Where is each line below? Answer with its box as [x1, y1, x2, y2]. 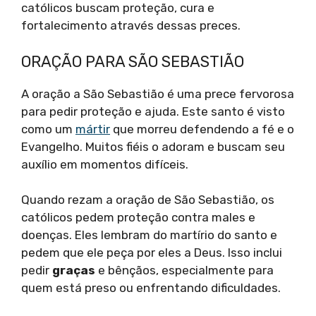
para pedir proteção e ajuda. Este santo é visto [21, 104, 285, 119]
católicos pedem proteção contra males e [21, 210, 255, 224]
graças [52, 263, 95, 277]
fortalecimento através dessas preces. [21, 18, 241, 32]
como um [21, 121, 75, 136]
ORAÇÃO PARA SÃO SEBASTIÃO [21, 51, 244, 71]
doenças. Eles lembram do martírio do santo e [21, 228, 277, 242]
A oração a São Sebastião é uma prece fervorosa [21, 86, 294, 101]
